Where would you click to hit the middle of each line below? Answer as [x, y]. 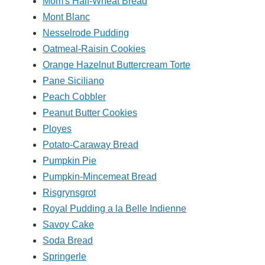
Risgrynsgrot [69, 193]
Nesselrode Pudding [86, 33]
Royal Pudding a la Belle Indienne [114, 209]
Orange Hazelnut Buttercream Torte [117, 65]
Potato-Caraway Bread [91, 145]
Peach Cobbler [74, 97]
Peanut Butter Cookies [90, 113]
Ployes [57, 129]
